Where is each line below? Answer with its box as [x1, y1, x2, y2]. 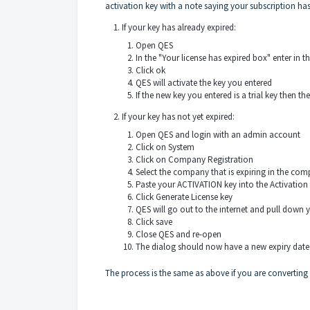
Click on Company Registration [135, 153, 253, 165]
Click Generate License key [135, 190, 232, 203]
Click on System [135, 140, 194, 153]
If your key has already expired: [122, 21, 236, 33]
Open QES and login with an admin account [135, 128, 300, 140]
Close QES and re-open [135, 228, 221, 240]
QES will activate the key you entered [135, 76, 272, 89]
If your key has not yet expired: [122, 110, 235, 122]
